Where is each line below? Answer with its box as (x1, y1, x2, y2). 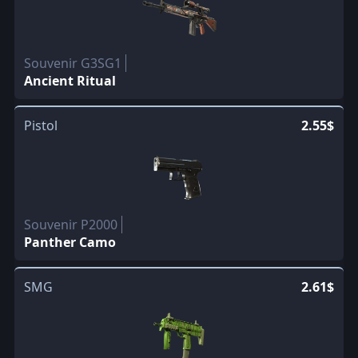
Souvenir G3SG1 (23, 54, 121, 72)
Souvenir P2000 (23, 215, 117, 233)
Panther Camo (23, 233, 116, 251)
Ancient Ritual (23, 71, 116, 89)
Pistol (23, 116, 58, 134)
